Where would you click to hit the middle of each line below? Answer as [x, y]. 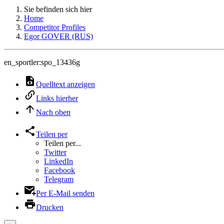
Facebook [59, 170]
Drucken [50, 207]
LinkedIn [58, 161]
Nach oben [53, 112]
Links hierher [57, 98]
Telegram [59, 179]
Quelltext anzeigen [65, 84]
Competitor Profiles [55, 27]
